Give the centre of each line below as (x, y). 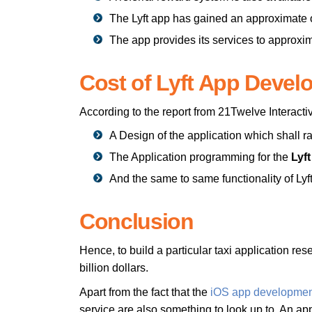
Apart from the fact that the (145, 292)
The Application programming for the (200, 157)
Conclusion (136, 221)
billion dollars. (114, 267)
